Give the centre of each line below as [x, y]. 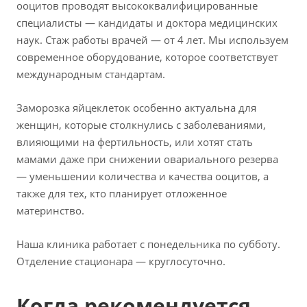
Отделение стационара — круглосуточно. [121, 261]
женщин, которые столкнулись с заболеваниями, [141, 125]
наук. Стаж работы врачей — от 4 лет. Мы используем [152, 40]
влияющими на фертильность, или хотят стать [135, 142]
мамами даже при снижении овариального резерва [147, 159]
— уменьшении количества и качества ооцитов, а [143, 176]
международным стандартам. [92, 74]
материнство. [50, 211]
